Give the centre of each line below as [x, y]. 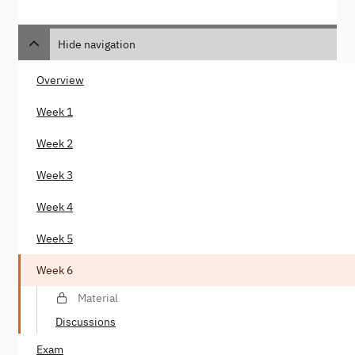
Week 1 [55, 112]
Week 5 [55, 239]
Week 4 [55, 207]
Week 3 [55, 176]
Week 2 [55, 144]
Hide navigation [97, 45]
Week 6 [55, 271]
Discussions [86, 322]
